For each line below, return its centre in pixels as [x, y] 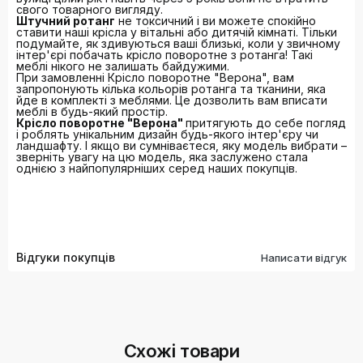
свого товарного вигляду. [90, 10]
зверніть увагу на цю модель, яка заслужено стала [162, 157]
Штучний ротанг [66, 21]
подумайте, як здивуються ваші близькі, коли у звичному [178, 44]
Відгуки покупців [66, 258]
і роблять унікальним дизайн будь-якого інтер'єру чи [167, 135]
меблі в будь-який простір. [92, 112]
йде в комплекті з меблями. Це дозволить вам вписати [172, 100]
